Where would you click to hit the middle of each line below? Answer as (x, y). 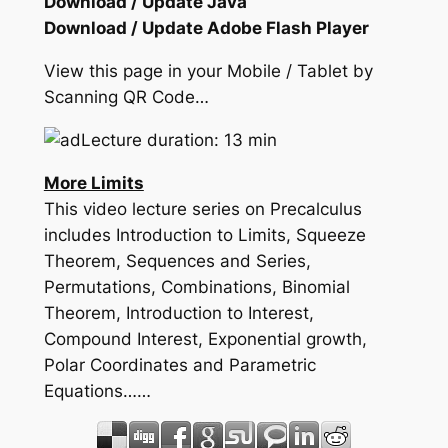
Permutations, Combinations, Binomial (196, 286)
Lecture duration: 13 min (178, 140)
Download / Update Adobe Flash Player (206, 28)
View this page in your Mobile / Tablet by (208, 71)
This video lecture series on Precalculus (202, 208)
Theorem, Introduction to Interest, (178, 312)
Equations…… (97, 390)
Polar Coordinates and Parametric (179, 364)
